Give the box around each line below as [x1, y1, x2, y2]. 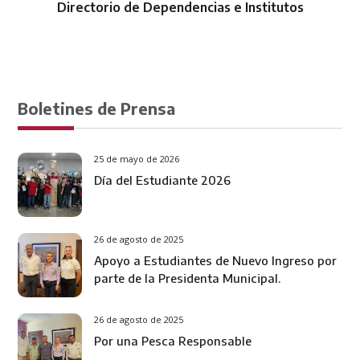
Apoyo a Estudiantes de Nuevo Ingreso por [94, 252, 337, 268]
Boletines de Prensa [18, 97, 175, 118]
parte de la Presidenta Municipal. [94, 270, 280, 285]
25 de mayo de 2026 [94, 152, 179, 165]
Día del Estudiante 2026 [94, 172, 231, 187]
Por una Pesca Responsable [94, 333, 252, 348]
